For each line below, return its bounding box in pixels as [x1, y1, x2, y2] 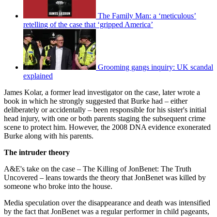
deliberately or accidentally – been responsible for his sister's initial [4, 106, 206, 114]
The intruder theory [4, 148, 70, 157]
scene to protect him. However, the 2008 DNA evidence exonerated [4, 123, 211, 132]
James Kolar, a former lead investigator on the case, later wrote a [4, 88, 200, 97]
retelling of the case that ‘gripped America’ [23, 20, 153, 29]
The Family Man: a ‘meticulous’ [98, 12, 196, 20]
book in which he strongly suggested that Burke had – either [4, 97, 187, 106]
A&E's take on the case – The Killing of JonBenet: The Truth [4, 165, 191, 173]
